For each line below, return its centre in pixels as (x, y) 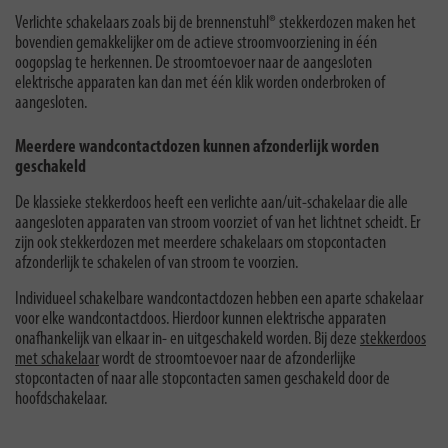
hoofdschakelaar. (61, 399)
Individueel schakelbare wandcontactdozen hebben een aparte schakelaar (219, 299)
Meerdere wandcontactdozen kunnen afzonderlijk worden (197, 147)
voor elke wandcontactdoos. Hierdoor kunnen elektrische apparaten (200, 319)
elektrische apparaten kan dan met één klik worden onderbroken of (200, 83)
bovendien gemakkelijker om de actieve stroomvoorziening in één (196, 43)
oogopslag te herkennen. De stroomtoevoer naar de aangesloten (193, 63)
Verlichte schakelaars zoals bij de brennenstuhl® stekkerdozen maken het (215, 23)
